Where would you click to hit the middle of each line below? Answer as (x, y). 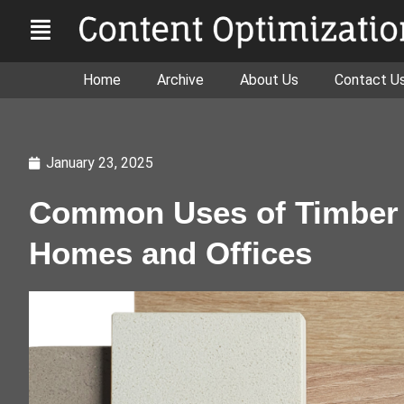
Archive (180, 79)
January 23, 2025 (100, 162)
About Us (269, 79)
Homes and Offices (170, 252)
